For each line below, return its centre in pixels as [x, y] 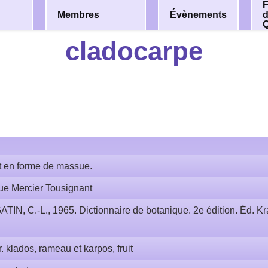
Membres [79, 15]
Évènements [198, 15]
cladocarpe [134, 51]
